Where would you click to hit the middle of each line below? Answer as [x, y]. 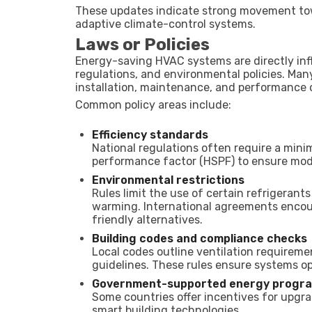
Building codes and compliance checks [200, 239]
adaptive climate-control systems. [165, 24]
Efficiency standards [150, 135]
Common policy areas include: [153, 105]
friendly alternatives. [147, 220]
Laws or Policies [142, 45]
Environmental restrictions [168, 180]
